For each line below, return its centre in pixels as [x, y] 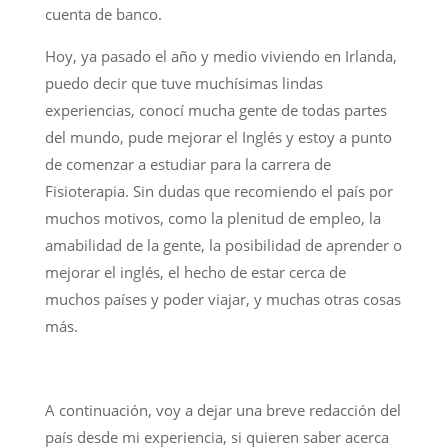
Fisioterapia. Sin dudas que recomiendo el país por [218, 190]
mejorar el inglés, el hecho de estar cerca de [195, 271]
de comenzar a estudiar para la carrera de [187, 163]
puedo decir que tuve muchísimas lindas [183, 82]
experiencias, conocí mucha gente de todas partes [215, 109]
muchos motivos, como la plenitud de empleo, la [212, 217]
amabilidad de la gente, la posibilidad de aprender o [223, 244]
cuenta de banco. [103, 13]
